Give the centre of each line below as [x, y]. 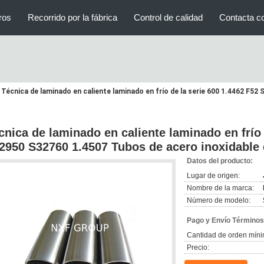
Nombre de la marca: [220, 188]
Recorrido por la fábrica [72, 17]
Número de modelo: [219, 200]
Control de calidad [168, 17]
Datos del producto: [220, 161]
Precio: [198, 247]
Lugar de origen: [213, 176]
